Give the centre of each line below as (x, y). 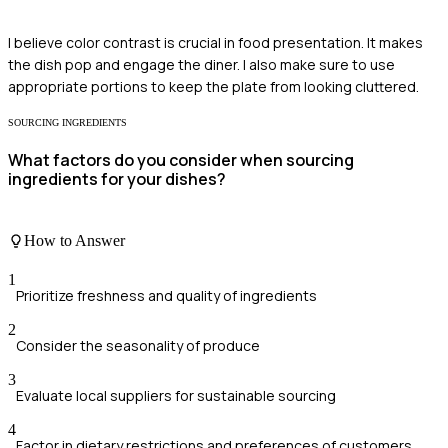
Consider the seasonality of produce (138, 346)
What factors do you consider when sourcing (181, 160)
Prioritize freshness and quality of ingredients (166, 296)
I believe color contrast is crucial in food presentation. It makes (215, 43)
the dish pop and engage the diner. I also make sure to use (201, 65)
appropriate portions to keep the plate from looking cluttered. (213, 87)
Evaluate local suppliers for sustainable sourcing (176, 396)
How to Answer (74, 241)
